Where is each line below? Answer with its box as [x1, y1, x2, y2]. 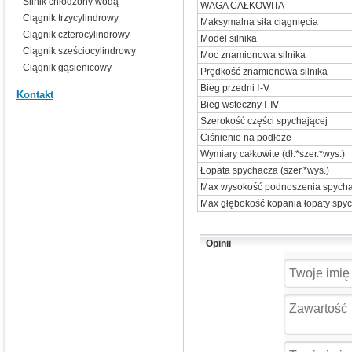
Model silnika [200, 33, 257, 44]
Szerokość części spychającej [200, 115, 328, 126]
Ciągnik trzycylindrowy [23, 13, 119, 24]
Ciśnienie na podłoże [200, 132, 291, 143]
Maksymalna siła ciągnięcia [200, 16, 318, 27]
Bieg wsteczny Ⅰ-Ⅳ [200, 99, 279, 110]
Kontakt [16, 89, 53, 101]
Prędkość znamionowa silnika [200, 66, 328, 77]
